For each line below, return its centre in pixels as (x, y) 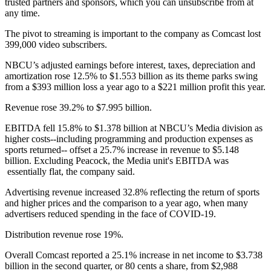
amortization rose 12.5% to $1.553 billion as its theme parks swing (131, 76)
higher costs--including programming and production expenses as (129, 139)
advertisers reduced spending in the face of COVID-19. (112, 214)
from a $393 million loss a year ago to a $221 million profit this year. (135, 87)
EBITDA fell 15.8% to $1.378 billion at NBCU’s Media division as (134, 128)
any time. (22, 13)
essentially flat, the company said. (70, 171)
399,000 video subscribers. (56, 44)
